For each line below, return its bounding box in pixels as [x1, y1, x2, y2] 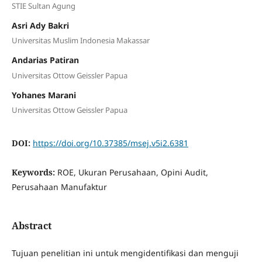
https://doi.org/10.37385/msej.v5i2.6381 [32, 137, 188, 149]
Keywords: [11, 167, 57, 178]
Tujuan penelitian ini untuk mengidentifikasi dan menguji [11, 247, 239, 258]
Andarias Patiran [11, 54, 79, 66]
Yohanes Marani [11, 89, 76, 101]
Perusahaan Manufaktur [11, 181, 107, 193]
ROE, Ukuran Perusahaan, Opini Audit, [57, 167, 208, 178]
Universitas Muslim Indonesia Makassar [11, 35, 150, 46]
